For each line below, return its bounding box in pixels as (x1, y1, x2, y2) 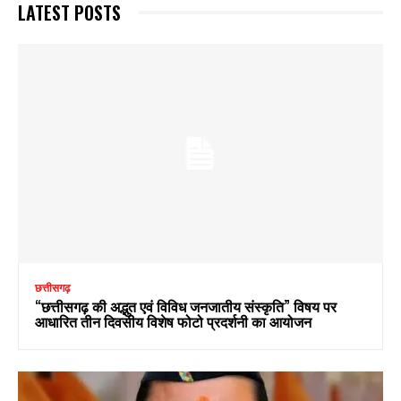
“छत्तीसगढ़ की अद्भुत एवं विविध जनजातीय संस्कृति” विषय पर (35, 294, 337, 317)
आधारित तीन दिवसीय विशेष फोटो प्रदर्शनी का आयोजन (35, 310, 311, 332)
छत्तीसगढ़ (35, 280, 70, 294)
